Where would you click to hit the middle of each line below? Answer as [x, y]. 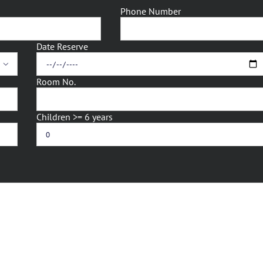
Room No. [56, 82]
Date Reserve [63, 47]
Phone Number [151, 11]
